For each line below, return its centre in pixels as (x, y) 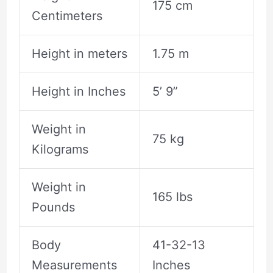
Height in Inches (78, 92)
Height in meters (79, 54)
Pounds (53, 207)
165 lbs (172, 197)
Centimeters (67, 16)
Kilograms (60, 150)
